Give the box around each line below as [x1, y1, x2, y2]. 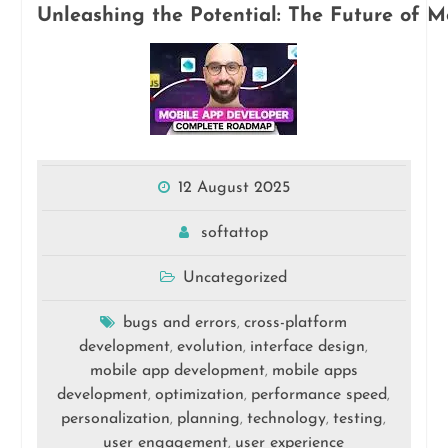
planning [177, 411, 241, 427]
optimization [155, 387, 245, 403]
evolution [177, 339, 244, 355]
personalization [61, 411, 171, 427]
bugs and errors [123, 315, 238, 331]
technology [247, 411, 327, 427]
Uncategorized [183, 270, 288, 286]
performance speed [251, 387, 388, 403]
